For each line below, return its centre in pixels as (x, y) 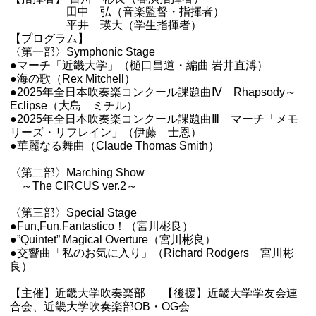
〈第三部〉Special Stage (74, 213)
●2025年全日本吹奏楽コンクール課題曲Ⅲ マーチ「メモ (154, 119)
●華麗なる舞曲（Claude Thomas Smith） (115, 146)
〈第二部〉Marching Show (78, 172)
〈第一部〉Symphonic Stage (83, 52)
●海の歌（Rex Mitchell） (73, 79)
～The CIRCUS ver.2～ (74, 186)
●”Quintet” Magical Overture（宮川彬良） (113, 239)
